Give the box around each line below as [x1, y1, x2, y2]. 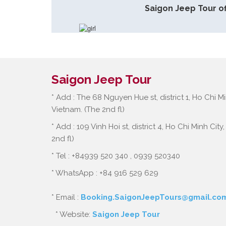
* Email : [51, 193, 81, 202]
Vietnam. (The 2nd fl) [51, 105, 125, 114]
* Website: [51, 210, 92, 219]
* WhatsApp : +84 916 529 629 [51, 168, 158, 178]
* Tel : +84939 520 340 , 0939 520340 [51, 151, 180, 160]
